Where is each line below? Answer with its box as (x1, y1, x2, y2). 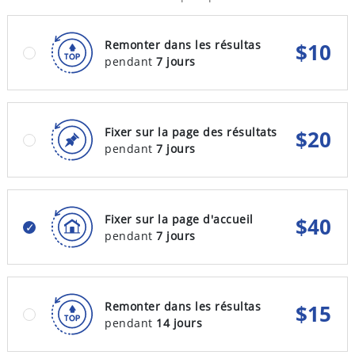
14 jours (156, 315, 202, 330)
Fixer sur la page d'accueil (105, 211, 254, 227)
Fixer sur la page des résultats (105, 124, 277, 139)
